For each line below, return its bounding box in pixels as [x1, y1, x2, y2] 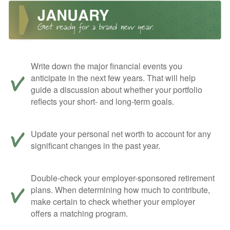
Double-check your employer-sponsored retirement [31, 171, 215, 184]
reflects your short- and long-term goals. [31, 95, 174, 107]
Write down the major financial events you [31, 60, 182, 72]
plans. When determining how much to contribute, [31, 183, 210, 196]
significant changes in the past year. [31, 139, 160, 151]
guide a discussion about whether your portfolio [31, 83, 202, 95]
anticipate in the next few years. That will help [31, 71, 196, 84]
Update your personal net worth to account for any [31, 127, 211, 140]
